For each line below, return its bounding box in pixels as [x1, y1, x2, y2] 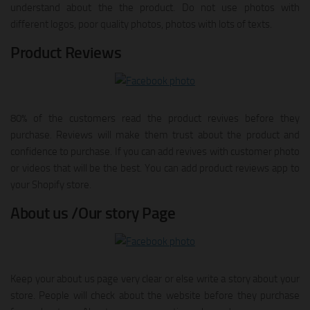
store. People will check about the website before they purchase [10, 289, 300, 302]
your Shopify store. [10, 179, 91, 192]
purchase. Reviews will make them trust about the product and [10, 129, 300, 142]
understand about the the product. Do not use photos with [10, 1, 300, 15]
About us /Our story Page [10, 204, 176, 224]
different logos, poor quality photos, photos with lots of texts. [10, 18, 272, 31]
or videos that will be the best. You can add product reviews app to [10, 162, 300, 175]
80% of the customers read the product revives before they [10, 112, 300, 125]
